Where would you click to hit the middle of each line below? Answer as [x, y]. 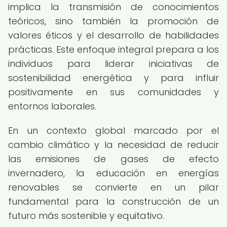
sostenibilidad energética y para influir [113, 78]
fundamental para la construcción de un [113, 201]
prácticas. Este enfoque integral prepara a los [113, 49]
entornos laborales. [52, 106]
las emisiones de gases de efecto [113, 159]
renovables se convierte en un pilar [113, 187]
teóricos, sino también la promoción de [113, 21]
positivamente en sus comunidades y [113, 92]
